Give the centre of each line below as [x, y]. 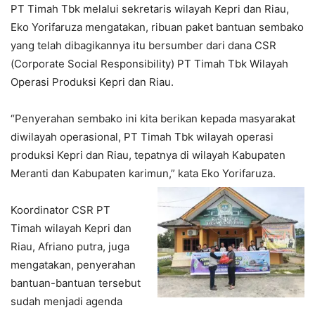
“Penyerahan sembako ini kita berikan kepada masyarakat [153, 119]
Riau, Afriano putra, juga [70, 247]
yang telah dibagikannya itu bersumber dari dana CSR [143, 46]
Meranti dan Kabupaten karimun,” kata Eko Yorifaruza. [143, 174]
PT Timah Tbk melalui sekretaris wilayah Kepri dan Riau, [150, 9]
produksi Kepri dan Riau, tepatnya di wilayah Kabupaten [148, 155]
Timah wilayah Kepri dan [71, 229]
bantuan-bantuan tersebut [76, 283]
